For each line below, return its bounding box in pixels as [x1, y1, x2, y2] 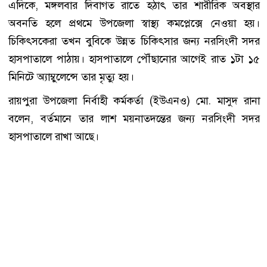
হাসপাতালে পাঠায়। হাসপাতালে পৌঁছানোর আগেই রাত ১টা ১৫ [8, 51, 260, 66]
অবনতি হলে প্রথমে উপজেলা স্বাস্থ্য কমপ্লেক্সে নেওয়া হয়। [8, 15, 260, 30]
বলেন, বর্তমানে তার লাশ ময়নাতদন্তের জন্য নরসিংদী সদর [8, 111, 260, 126]
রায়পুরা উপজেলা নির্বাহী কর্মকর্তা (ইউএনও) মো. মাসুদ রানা [8, 93, 260, 108]
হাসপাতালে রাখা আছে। [8, 129, 99, 144]
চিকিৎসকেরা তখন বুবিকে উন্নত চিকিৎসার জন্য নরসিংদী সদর [8, 33, 260, 48]
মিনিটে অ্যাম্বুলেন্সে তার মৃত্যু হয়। [8, 69, 134, 84]
